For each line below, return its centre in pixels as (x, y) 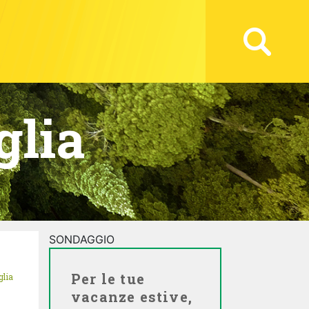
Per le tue (108, 279)
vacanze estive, (132, 297)
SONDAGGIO (82, 239)
